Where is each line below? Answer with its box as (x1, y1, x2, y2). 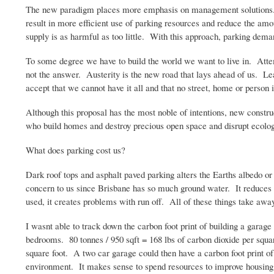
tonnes (80, 232, 103, 245)
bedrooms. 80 (26, 232, 80, 245)
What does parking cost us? (26, 143, 125, 156)
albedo (239, 168, 262, 180)
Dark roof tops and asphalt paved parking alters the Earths (26, 168, 239, 180)
